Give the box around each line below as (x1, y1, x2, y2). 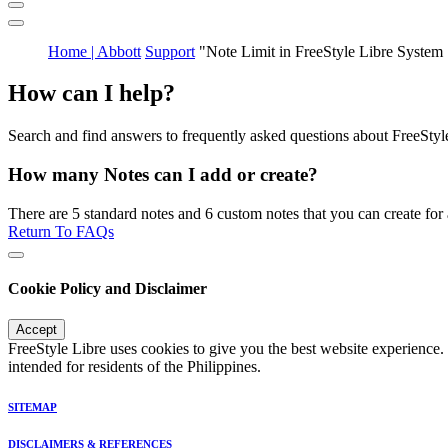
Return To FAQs (8, 222, 114, 240)
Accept (16, 322, 57, 338)
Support (145, 42, 195, 60)
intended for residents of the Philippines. (8, 358, 261, 376)
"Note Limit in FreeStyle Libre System (199, 42, 443, 60)
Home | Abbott (48, 42, 141, 60)
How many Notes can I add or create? (8, 164, 318, 186)
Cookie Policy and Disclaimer (8, 280, 207, 298)
